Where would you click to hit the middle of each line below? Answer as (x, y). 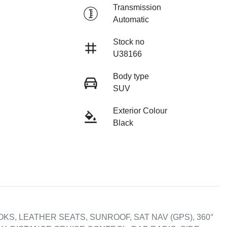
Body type (131, 77)
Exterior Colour (140, 111)
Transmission (137, 8)
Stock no (128, 42)
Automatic (131, 20)
